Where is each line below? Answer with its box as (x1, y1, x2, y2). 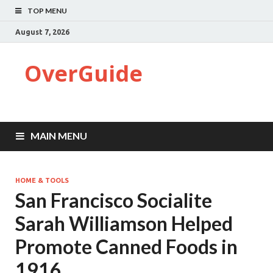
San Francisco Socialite (15, 188, 212, 212)
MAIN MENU (30, 130, 87, 141)
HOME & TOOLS (15, 177, 69, 184)
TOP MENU (27, 6, 67, 15)
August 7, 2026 (15, 27, 69, 36)
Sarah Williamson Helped (15, 211, 233, 235)
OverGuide (24, 58, 143, 88)
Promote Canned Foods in (15, 235, 238, 258)
